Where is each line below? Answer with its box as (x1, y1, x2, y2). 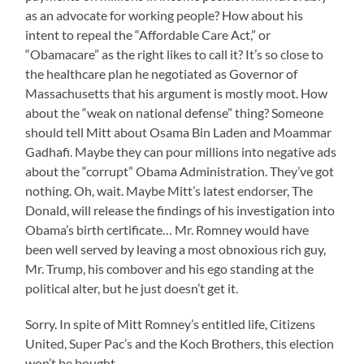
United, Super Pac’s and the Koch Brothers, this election (25, 335, 335, 351)
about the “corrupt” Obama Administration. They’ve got (25, 162, 335, 179)
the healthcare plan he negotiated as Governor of (25, 65, 298, 81)
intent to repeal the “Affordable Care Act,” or (25, 26, 271, 42)
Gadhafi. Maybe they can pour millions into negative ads (25, 143, 337, 159)
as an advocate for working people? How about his (25, 6, 304, 23)
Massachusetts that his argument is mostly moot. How (25, 84, 328, 101)
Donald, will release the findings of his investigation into (25, 201, 336, 218)
